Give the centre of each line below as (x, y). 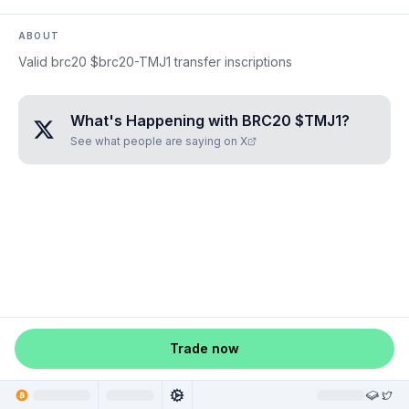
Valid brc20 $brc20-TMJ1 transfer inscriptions (155, 62)
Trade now (204, 348)
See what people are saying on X (159, 141)
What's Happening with (156, 121)
